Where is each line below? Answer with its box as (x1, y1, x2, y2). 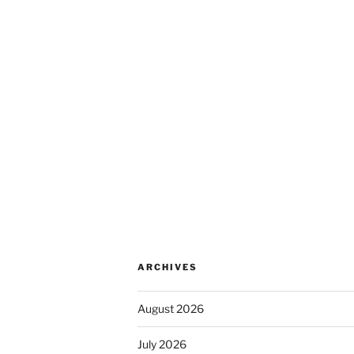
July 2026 (137, 337, 186, 352)
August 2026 (137, 302, 204, 316)
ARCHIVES (137, 262, 198, 273)
